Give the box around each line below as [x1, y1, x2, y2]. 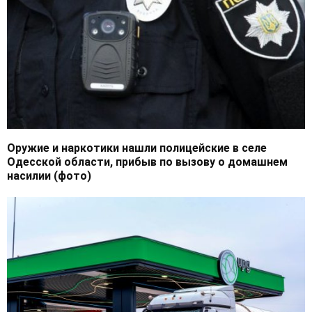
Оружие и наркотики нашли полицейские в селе [7, 141, 267, 155]
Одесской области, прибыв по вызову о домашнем [7, 155, 288, 169]
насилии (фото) [7, 169, 91, 182]
